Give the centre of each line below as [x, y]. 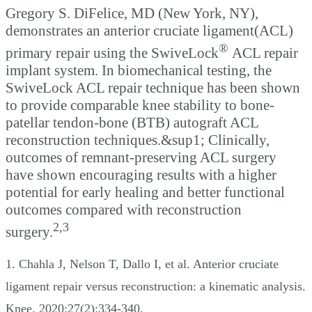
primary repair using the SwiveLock [112, 53]
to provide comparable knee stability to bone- [140, 105]
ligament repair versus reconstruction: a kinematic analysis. [156, 286]
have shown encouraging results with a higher [141, 174]
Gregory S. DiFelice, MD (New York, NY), [132, 13]
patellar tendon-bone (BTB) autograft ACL [132, 122]
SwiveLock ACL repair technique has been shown [153, 87]
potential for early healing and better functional [145, 192]
